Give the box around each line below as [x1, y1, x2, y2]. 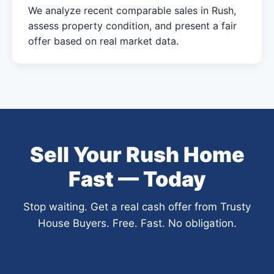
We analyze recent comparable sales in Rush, [28, 4, 236, 17]
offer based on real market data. [28, 35, 179, 47]
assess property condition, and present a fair [28, 20, 237, 32]
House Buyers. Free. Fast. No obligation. [37, 217, 237, 229]
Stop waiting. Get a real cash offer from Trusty [23, 201, 251, 213]
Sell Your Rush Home [29, 142, 245, 167]
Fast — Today [68, 166, 206, 191]
